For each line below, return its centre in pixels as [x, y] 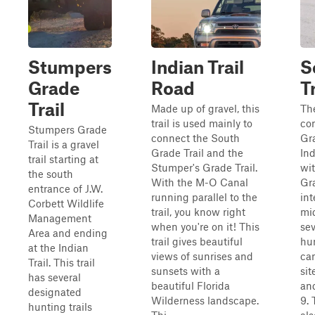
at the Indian [58, 247]
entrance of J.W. [65, 188]
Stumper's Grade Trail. [204, 167]
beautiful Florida [191, 285]
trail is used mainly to [202, 123]
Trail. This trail [62, 262]
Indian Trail [198, 67]
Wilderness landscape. [205, 300]
